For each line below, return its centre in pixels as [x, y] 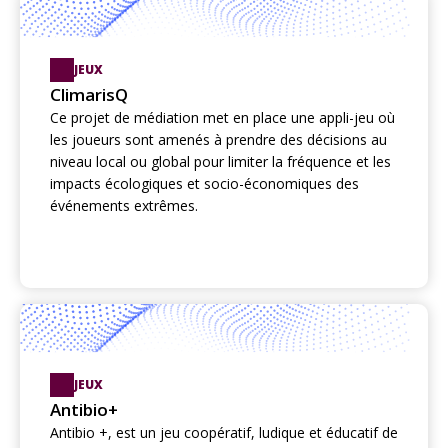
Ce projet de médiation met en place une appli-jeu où [222, 118]
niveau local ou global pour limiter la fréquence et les [220, 162]
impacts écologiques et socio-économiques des [204, 184]
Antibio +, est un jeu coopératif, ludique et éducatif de [224, 433]
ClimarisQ [89, 95]
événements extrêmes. [124, 206]
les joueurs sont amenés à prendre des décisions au [218, 140]
